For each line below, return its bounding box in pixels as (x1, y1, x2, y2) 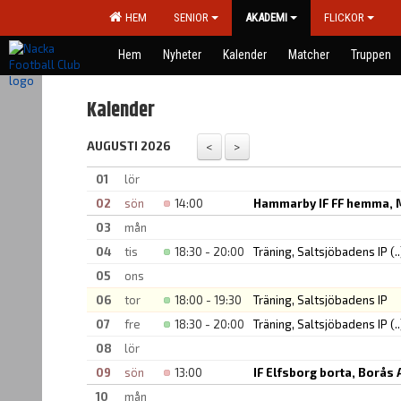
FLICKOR (324, 11, 364, 24)
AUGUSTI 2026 (87, 139, 171, 153)
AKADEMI (245, 11, 287, 24)
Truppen (351, 47, 391, 62)
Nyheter (163, 47, 201, 62)
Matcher (288, 47, 329, 62)
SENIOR (174, 11, 209, 24)
